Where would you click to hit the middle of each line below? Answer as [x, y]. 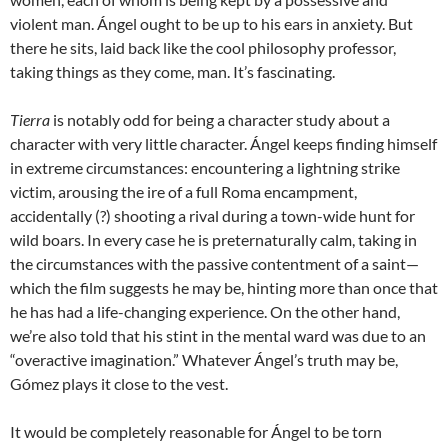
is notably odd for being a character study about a [221, 120]
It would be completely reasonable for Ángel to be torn [196, 432]
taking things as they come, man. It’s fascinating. [172, 72]
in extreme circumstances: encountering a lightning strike [205, 168]
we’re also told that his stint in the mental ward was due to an [218, 336]
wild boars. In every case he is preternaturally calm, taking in [213, 240]
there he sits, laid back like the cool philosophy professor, [203, 48]
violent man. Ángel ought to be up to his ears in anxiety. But [211, 24]
